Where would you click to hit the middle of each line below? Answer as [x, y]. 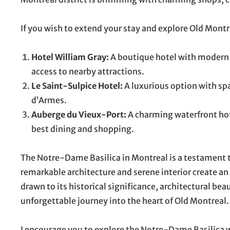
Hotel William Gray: [70, 57]
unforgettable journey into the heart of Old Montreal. [125, 200]
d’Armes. [49, 100]
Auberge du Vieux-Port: [79, 114]
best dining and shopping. [83, 129]
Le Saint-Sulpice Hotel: [77, 85]
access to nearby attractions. [88, 71]
